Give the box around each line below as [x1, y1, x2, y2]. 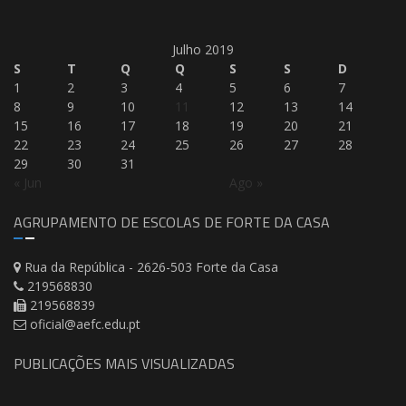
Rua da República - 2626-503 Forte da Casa [24, 258, 278, 276]
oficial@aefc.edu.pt [30, 315, 140, 333]
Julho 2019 [172, 41, 234, 59]
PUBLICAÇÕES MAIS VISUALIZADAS [14, 353, 235, 375]
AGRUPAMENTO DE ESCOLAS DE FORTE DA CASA [14, 211, 330, 234]
